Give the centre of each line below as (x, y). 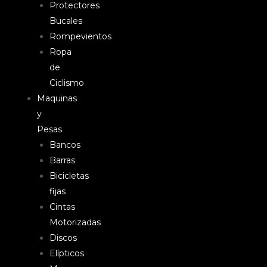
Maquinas (57, 98)
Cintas (62, 207)
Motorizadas (75, 222)
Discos (63, 238)
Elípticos (67, 253)
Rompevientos (80, 36)
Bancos (65, 145)
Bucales (66, 21)
